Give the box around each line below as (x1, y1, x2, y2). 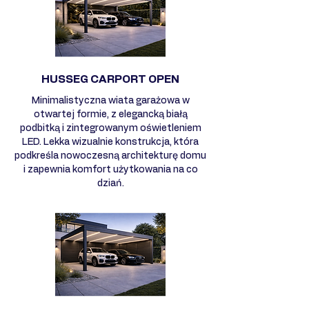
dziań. (97, 178, 124, 188)
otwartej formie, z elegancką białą (33, 109, 188, 119)
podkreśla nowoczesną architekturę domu (14, 150, 206, 161)
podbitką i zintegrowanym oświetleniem (19, 123, 201, 133)
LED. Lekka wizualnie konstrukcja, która (22, 137, 199, 147)
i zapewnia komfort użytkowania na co (23, 164, 198, 175)
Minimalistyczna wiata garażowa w (31, 95, 190, 106)
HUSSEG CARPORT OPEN (41, 73, 179, 85)
